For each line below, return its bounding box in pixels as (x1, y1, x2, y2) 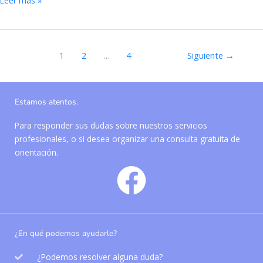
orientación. (15, 146, 58, 158)
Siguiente (187, 49, 225, 61)
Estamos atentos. (15, 96, 78, 107)
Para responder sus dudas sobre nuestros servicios (15, 119, 207, 131)
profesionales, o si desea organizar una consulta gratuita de (15, 133, 240, 144)
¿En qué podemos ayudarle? (15, 228, 117, 240)
